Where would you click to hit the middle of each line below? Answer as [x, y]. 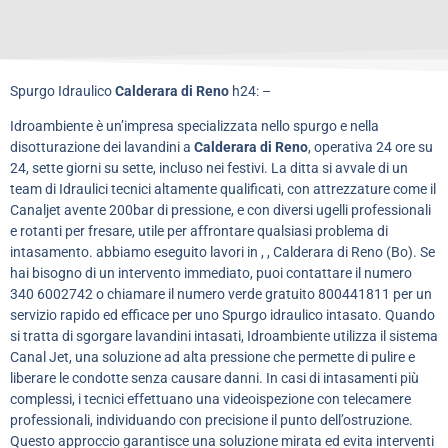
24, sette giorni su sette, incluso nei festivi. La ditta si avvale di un [209, 168]
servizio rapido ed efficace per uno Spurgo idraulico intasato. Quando [222, 315]
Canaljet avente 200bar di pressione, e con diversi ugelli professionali [220, 210]
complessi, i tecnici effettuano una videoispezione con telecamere [210, 399]
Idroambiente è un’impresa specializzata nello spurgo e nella [194, 126]
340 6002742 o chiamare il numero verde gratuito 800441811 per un [221, 294]
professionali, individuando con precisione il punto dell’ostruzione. [211, 420]
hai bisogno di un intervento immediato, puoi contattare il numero [211, 273]
